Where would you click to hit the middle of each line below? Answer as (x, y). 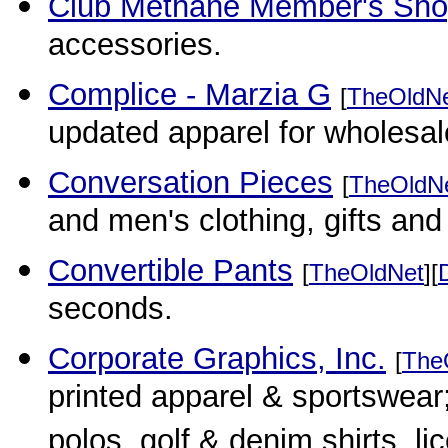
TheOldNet (366, 272)
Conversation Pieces (190, 182)
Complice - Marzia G (189, 94)
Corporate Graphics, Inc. (217, 358)
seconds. (110, 312)
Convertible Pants (170, 270)
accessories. (135, 48)
